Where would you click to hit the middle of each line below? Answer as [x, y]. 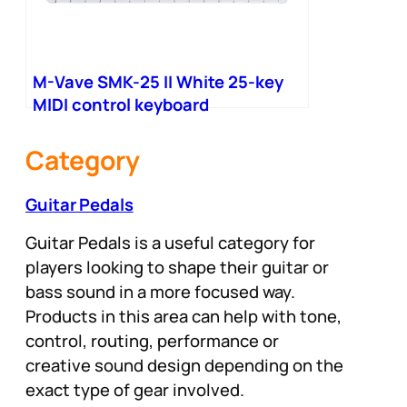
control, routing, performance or [152, 340]
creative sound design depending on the [184, 365]
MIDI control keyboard [121, 105]
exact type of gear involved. [135, 389]
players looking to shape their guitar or [177, 267]
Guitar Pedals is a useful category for [170, 242]
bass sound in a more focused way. [160, 291]
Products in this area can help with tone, [184, 316]
